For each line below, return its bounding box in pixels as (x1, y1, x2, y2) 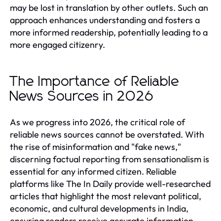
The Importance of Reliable (10, 74, 180, 89)
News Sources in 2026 (10, 89, 154, 104)
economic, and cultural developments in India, (10, 202, 188, 214)
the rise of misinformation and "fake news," (10, 141, 181, 152)
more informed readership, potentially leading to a (10, 26, 208, 38)
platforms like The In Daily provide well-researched (10, 178, 211, 189)
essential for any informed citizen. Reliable (10, 165, 177, 177)
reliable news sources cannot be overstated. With (10, 128, 204, 140)
